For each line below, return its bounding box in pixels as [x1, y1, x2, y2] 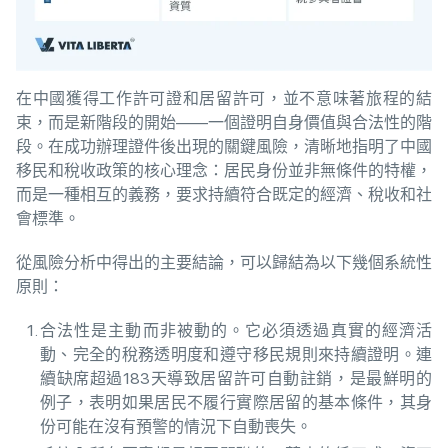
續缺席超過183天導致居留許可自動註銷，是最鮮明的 [40, 368, 432, 388]
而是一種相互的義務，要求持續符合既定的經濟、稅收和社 [16, 184, 432, 204]
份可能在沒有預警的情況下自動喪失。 [40, 416, 312, 436]
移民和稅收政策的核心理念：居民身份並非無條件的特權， [16, 160, 432, 180]
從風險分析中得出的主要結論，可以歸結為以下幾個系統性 [16, 252, 432, 272]
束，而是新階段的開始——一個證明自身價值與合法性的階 [16, 112, 432, 132]
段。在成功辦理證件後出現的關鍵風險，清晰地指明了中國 [16, 136, 432, 156]
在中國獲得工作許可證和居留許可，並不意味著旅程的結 [16, 88, 432, 108]
